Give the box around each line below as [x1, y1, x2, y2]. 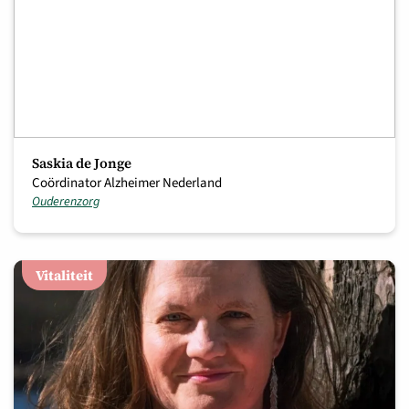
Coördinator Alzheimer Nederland [32, 173, 222, 193]
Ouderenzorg [32, 193, 100, 211]
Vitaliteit [36, 266, 93, 285]
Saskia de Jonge [32, 153, 131, 173]
